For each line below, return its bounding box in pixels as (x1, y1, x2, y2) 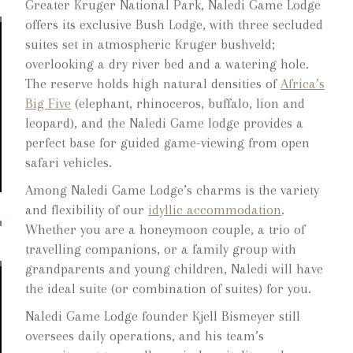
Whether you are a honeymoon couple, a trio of (25, 221, 306, 237)
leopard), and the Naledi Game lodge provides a (25, 115, 304, 131)
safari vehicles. (25, 154, 113, 170)
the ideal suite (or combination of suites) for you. (25, 281, 312, 296)
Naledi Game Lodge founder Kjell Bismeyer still (25, 308, 301, 324)
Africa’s (281, 76, 325, 91)
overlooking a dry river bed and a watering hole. (25, 56, 310, 72)
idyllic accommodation (148, 202, 282, 217)
